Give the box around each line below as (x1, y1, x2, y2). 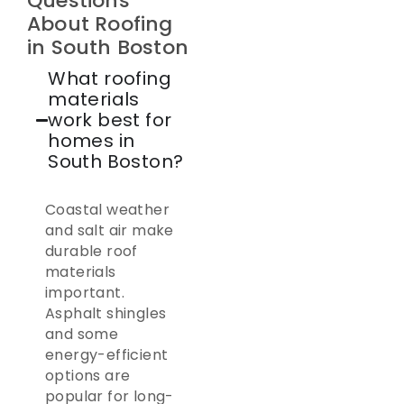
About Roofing (27, 9, 173, 38)
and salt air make (45, 219, 174, 241)
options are (45, 364, 131, 386)
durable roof (45, 240, 138, 262)
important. (45, 281, 125, 303)
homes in (48, 127, 135, 153)
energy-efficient (45, 344, 169, 365)
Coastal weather (45, 198, 170, 220)
